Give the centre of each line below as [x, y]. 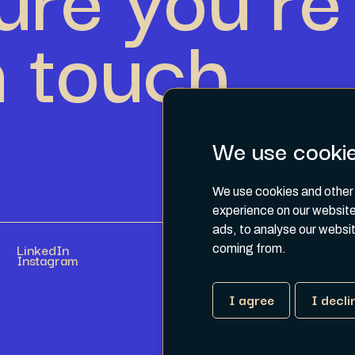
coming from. [249, 249]
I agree [251, 300]
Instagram [48, 259]
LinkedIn [43, 249]
